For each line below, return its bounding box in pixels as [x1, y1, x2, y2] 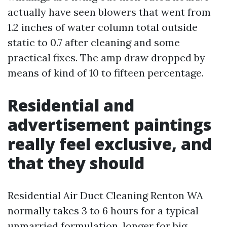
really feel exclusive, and [8, 133, 212, 155]
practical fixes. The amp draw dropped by [8, 51, 205, 64]
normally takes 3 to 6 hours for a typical [8, 204, 199, 217]
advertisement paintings [8, 113, 211, 135]
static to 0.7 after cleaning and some [8, 36, 180, 49]
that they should [8, 152, 144, 174]
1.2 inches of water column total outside [8, 21, 198, 33]
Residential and [8, 94, 134, 116]
